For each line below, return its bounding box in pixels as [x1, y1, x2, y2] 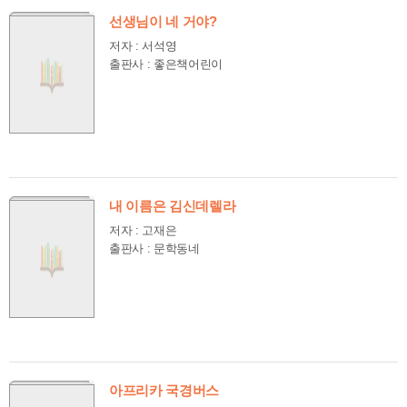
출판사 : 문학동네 [109, 242, 200, 255]
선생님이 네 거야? [109, 15, 217, 29]
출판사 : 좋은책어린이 [109, 57, 223, 71]
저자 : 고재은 [109, 223, 177, 237]
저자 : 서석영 [109, 39, 177, 53]
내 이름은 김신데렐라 [109, 199, 236, 213]
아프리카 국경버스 [109, 383, 220, 398]
